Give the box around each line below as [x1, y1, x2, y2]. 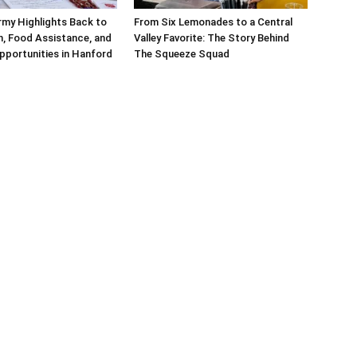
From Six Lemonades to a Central [134, 15, 292, 28]
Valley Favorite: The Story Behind [134, 31, 289, 44]
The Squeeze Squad [134, 47, 229, 60]
